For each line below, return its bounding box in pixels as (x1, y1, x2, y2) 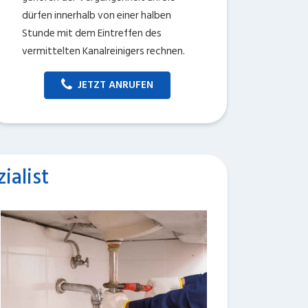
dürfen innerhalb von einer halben (22, 7, 171, 24)
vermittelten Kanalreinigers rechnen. (22, 43, 185, 60)
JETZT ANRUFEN (78, 76, 153, 93)
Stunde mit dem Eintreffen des (22, 25, 162, 42)
